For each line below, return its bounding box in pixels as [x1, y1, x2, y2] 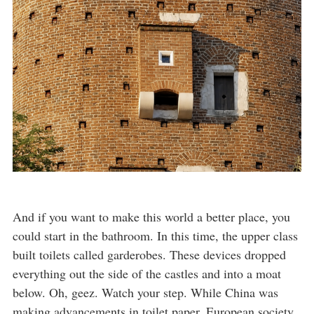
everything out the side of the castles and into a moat [13, 264, 281, 282]
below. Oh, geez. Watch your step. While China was [13, 283, 278, 301]
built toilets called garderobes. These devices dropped [13, 245, 286, 263]
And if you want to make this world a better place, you [13, 207, 290, 225]
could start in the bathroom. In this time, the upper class [13, 226, 298, 244]
